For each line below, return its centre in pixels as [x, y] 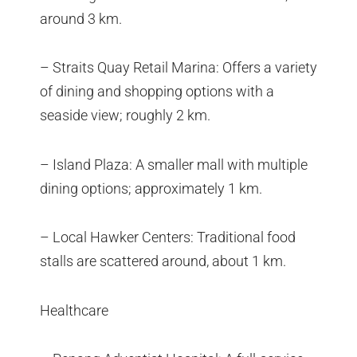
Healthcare [74, 310]
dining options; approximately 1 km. [151, 188]
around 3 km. [81, 18]
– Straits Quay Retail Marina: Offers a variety [178, 68]
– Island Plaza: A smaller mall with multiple [174, 164]
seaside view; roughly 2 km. [125, 116]
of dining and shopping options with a [157, 92]
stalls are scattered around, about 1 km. [163, 261]
